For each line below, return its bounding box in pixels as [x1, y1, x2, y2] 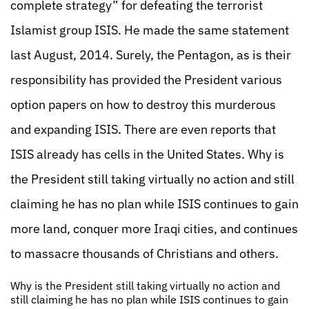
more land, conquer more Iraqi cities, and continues [10, 221, 298, 237]
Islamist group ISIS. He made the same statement [10, 22, 289, 38]
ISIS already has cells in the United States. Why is [10, 146, 284, 162]
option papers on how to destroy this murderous [10, 97, 276, 112]
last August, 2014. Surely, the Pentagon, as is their [10, 47, 291, 63]
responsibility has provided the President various [10, 72, 282, 88]
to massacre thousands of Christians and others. [10, 246, 279, 261]
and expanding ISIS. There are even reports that [10, 121, 276, 137]
